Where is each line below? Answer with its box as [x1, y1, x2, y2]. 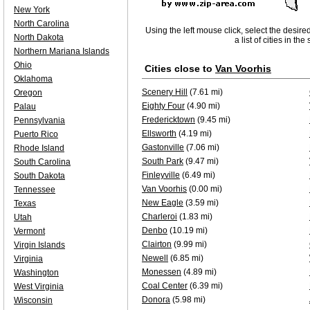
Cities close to [145, 63, 215, 74]
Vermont [14, 226, 45, 236]
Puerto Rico [14, 129, 58, 139]
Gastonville [142, 143, 184, 152]
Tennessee [14, 185, 55, 194]
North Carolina [14, 19, 69, 28]
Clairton [142, 239, 172, 249]
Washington [14, 268, 59, 277]
